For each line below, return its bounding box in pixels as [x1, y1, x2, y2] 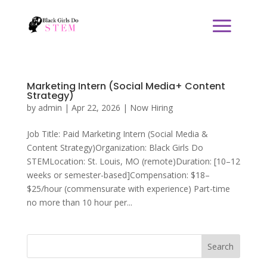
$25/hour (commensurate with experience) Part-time [26, 183, 230, 194]
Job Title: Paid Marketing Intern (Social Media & [26, 128, 208, 139]
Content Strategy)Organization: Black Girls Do [26, 142, 203, 153]
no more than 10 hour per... [26, 197, 132, 208]
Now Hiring [129, 102, 173, 113]
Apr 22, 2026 [71, 102, 120, 113]
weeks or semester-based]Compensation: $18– [26, 169, 210, 181]
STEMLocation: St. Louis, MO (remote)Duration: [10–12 [26, 156, 240, 167]
